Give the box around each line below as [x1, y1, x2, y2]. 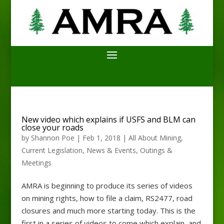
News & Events [86, 145, 136, 155]
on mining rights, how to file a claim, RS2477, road [21, 192, 192, 203]
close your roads [21, 121, 83, 133]
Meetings [21, 157, 51, 167]
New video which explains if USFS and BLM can [21, 113, 195, 125]
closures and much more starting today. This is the [21, 205, 195, 215]
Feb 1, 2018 [82, 132, 120, 142]
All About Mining [128, 132, 181, 142]
